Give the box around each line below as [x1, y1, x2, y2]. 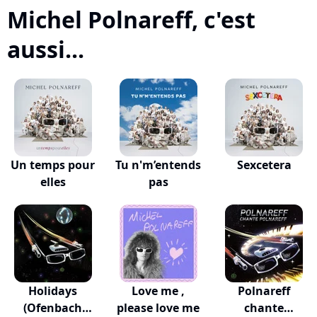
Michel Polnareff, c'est [7, 4, 255, 35]
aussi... [7, 34, 84, 64]
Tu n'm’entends [115, 157, 202, 173]
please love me [117, 300, 200, 316]
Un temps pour [11, 157, 96, 173]
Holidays [28, 283, 78, 299]
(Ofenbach [23, 300, 83, 316]
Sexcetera [236, 157, 292, 173]
